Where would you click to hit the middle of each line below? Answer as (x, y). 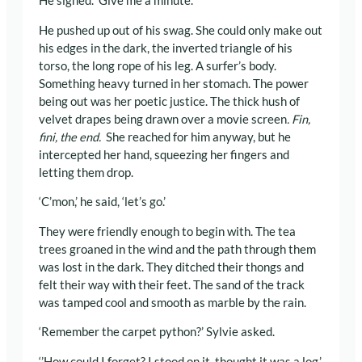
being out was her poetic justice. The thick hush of (169, 101)
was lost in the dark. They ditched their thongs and (171, 267)
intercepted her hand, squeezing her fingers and (164, 154)
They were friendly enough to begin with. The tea (167, 231)
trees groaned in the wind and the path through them (177, 249)
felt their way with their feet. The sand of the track (172, 284)
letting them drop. (86, 172)
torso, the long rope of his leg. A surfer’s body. (158, 65)
